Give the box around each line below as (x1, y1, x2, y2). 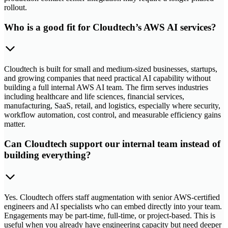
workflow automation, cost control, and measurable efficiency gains (4, 110, 221, 120)
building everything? (4, 150, 91, 161)
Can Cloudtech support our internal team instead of (4, 138, 220, 150)
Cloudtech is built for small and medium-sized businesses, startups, (4, 65, 217, 74)
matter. (4, 120, 25, 129)
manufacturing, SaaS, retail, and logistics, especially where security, (4, 101, 220, 110)
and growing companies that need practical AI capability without (4, 74, 211, 83)
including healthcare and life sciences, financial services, (4, 92, 184, 101)
